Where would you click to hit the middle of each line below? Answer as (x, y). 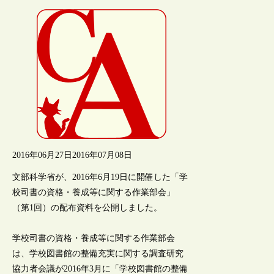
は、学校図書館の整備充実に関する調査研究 (98, 253)
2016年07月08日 (102, 155)
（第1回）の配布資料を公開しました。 (87, 207)
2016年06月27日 (43, 155)
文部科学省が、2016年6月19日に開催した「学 (100, 177)
